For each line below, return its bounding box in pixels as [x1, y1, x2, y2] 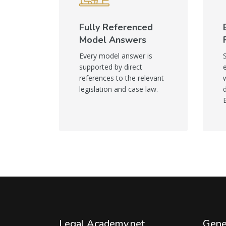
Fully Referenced [79, 21, 153, 33]
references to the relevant [79, 73, 164, 83]
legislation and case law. [79, 84, 158, 94]
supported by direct [79, 62, 142, 72]
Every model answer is [79, 50, 152, 61]
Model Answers [79, 33, 146, 46]
